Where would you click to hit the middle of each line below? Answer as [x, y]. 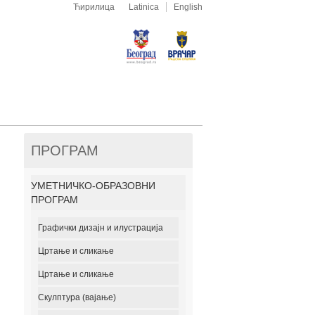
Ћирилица [94, 7]
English [188, 7]
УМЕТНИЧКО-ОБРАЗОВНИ [93, 186]
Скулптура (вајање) [77, 297]
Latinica [144, 7]
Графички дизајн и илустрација [101, 228]
